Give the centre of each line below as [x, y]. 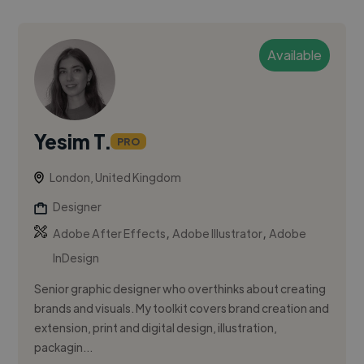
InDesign [76, 258]
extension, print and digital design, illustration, [156, 328]
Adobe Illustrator [218, 234]
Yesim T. [73, 141]
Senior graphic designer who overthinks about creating [180, 289]
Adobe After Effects [110, 234]
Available [294, 55]
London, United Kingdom [116, 178]
